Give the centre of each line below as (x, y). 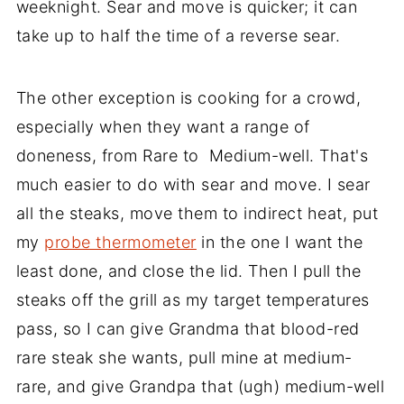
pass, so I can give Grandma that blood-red (188, 328)
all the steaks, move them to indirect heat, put (197, 213)
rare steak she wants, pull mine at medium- (184, 357)
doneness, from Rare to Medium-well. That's (192, 155)
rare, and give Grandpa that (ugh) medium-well (200, 386)
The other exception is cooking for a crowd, (188, 97)
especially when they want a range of (163, 126)
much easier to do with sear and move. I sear (193, 184)
